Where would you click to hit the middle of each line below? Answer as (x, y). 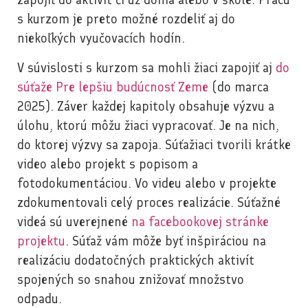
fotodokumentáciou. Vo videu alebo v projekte (147, 183)
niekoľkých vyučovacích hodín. (101, 38)
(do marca (239, 87)
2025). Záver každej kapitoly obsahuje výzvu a (146, 106)
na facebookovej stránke (200, 221)
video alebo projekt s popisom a (108, 164)
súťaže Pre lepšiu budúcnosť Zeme (113, 87)
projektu (41, 241)
